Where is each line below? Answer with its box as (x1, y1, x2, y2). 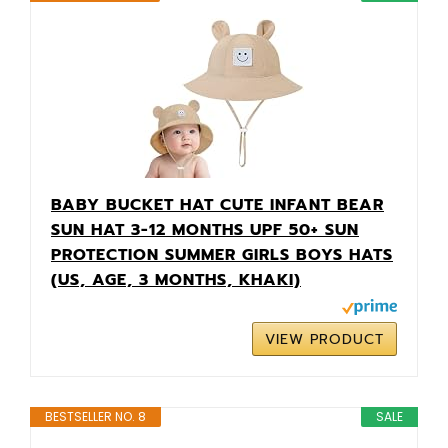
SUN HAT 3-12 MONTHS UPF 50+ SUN (51, 217, 359, 242)
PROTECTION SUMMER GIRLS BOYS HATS (51, 242, 393, 267)
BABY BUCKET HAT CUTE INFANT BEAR (51, 192, 384, 217)
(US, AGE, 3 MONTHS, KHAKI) (51, 267, 301, 292)
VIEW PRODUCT (265, 328, 384, 350)
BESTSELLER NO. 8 (45, 407, 146, 425)
